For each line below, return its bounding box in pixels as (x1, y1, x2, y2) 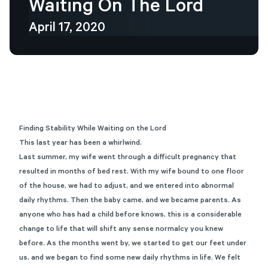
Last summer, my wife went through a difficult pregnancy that (19, 154, 236, 163)
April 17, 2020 (29, 22, 105, 36)
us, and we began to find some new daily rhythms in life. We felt (19, 254, 240, 263)
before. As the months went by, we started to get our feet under (19, 240, 246, 249)
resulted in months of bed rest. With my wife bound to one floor (19, 168, 244, 177)
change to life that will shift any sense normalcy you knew (19, 226, 223, 234)
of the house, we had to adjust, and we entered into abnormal (19, 182, 234, 191)
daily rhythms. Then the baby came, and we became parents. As (19, 197, 241, 206)
